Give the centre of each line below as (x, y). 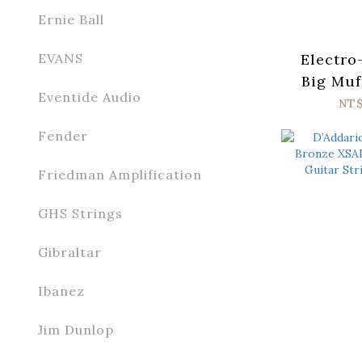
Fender (63, 136)
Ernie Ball (71, 19)
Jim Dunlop (76, 330)
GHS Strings (80, 213)
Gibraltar (70, 252)
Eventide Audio (90, 97)
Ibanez (61, 291)
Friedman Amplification (120, 175)
